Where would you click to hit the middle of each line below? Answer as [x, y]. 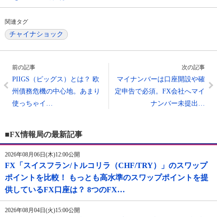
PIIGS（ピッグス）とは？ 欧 [56, 79]
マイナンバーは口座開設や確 [161, 79]
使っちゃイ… [32, 104]
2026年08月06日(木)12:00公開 [42, 155]
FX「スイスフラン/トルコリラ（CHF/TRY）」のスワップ [106, 166]
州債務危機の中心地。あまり [56, 92]
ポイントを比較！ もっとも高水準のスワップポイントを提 [107, 178]
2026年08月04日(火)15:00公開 [42, 210]
